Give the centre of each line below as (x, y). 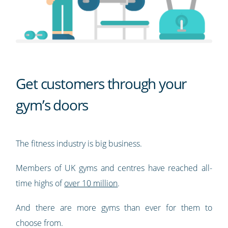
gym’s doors (52, 105)
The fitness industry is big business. (79, 143)
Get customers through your (101, 83)
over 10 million (91, 183)
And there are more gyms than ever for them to (114, 207)
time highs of (40, 183)
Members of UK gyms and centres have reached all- (114, 168)
